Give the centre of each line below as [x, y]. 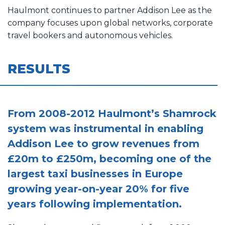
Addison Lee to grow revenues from [103, 144]
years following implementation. [95, 204]
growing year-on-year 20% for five [98, 189]
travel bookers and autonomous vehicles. [90, 36]
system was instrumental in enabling [105, 129]
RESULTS [39, 69]
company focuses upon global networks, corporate [110, 23]
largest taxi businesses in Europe [95, 174]
